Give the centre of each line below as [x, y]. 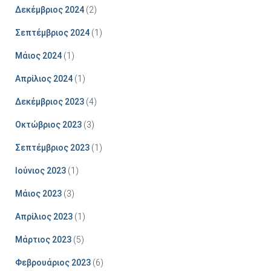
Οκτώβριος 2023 [48, 124]
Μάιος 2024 [38, 55]
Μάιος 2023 [38, 193]
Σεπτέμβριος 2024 [52, 32]
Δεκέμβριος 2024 [50, 9]
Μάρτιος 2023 [43, 239]
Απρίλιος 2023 [44, 216]
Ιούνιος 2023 [41, 170]
